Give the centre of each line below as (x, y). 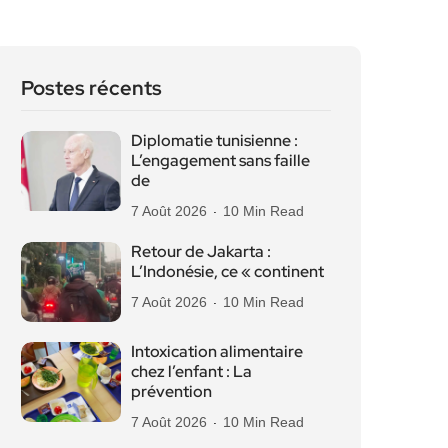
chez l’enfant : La (191, 371)
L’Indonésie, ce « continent (227, 271)
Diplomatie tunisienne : (214, 140)
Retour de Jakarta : (201, 251)
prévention (171, 391)
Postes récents (91, 88)
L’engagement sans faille (220, 160)
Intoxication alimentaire (217, 351)
